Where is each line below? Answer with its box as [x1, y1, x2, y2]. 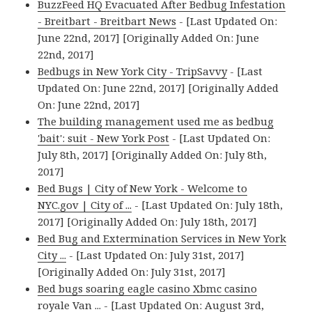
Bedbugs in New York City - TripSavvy [38, 64, 228, 79]
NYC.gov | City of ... [38, 198, 132, 212]
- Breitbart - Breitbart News [38, 14, 177, 29]
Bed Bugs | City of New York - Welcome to [38, 181, 248, 196]
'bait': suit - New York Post [38, 131, 170, 146]
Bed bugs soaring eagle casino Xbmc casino [38, 281, 258, 296]
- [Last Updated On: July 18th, [132, 198, 283, 212]
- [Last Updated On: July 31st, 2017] [66, 248, 245, 263]
